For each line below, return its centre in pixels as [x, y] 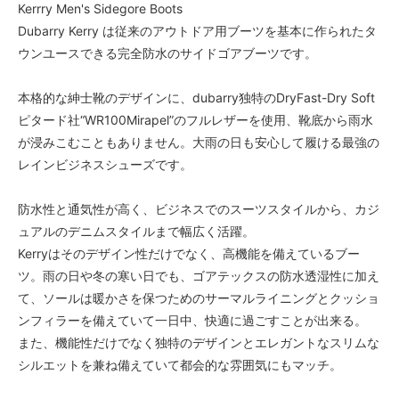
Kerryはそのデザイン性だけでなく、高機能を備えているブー [189, 254]
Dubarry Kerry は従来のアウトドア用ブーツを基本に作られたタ [197, 31]
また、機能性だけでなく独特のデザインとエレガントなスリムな [199, 343]
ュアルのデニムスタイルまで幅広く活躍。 [136, 232]
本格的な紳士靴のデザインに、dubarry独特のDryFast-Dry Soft [196, 98]
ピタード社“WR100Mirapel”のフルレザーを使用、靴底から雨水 [195, 120]
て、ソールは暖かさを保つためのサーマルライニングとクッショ [199, 298]
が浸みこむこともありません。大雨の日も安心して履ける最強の [199, 142]
